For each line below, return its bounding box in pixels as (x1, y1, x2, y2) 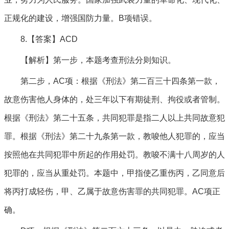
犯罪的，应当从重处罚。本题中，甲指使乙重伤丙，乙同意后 (4, 169, 225, 177)
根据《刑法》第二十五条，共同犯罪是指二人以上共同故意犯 (4, 113, 225, 122)
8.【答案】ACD (20, 35, 78, 43)
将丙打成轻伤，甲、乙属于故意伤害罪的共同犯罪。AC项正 (4, 187, 220, 196)
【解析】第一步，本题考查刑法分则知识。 (20, 56, 176, 64)
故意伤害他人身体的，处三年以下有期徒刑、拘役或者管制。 (4, 95, 225, 104)
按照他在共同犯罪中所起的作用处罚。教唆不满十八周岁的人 (4, 150, 225, 159)
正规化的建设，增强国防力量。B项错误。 (4, 14, 157, 22)
